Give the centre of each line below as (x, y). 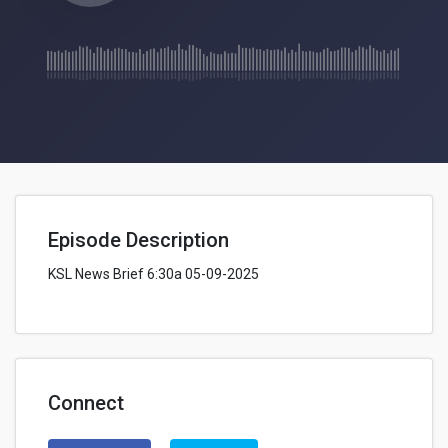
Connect (86, 403)
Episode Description (138, 240)
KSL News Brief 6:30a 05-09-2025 (153, 274)
